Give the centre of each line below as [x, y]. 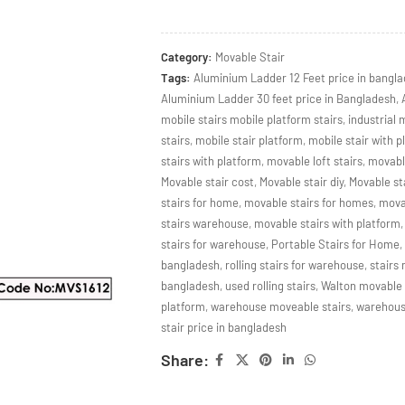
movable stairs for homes [308, 202]
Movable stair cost [207, 182]
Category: [186, 57]
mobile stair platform [249, 140]
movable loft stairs [314, 161]
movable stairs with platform [327, 223]
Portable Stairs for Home [335, 244]
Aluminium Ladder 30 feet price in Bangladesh [278, 99]
